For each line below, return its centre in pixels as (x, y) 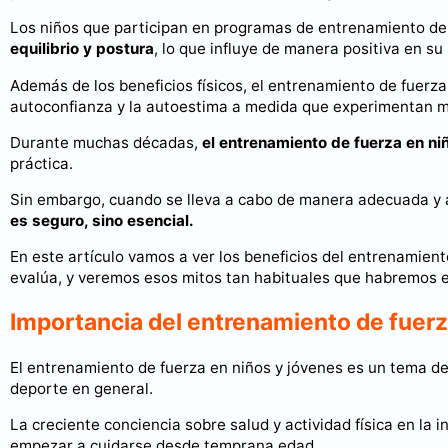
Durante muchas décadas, (106, 142)
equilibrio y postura (82, 49)
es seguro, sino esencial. (102, 220)
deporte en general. (81, 388)
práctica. (41, 163)
